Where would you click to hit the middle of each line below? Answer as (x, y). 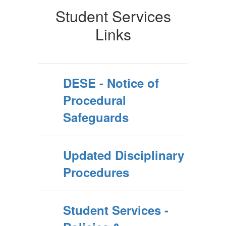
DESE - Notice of (111, 83)
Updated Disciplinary (124, 155)
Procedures (96, 172)
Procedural (95, 100)
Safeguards (96, 117)
